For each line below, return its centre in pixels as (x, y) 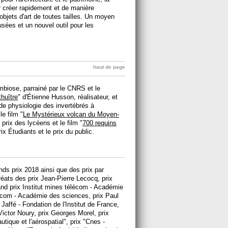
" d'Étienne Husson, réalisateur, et (68, 97)
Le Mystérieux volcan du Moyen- (71, 114)
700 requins (99, 123)
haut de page (109, 67)
